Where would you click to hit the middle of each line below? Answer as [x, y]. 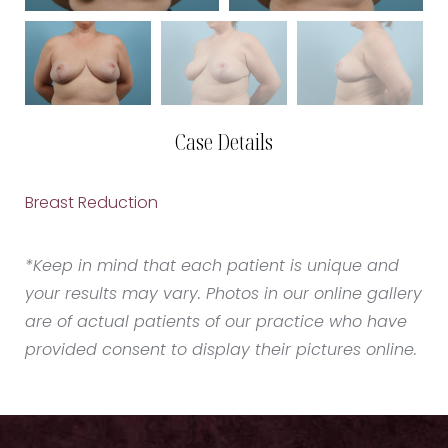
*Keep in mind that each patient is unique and [212, 267]
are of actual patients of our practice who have [216, 323]
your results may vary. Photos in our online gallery [223, 295]
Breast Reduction [91, 204]
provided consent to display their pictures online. [221, 351]
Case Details [224, 142]
